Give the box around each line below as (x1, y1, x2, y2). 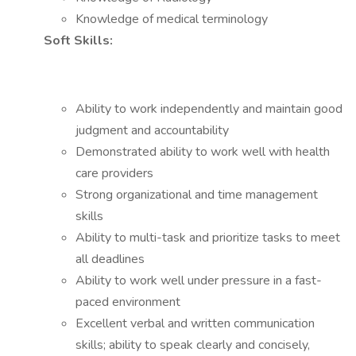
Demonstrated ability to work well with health (75, 143, 330, 161)
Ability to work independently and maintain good (75, 100, 342, 118)
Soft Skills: (44, 32, 116, 49)
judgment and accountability (75, 122, 232, 139)
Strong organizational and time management (75, 186, 318, 203)
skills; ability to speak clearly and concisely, (75, 336, 310, 354)
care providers (75, 164, 157, 182)
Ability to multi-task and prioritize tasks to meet (75, 229, 340, 246)
